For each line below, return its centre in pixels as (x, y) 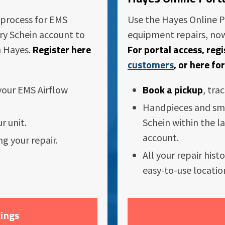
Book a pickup (173, 89)
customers (151, 64)
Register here (61, 49)
